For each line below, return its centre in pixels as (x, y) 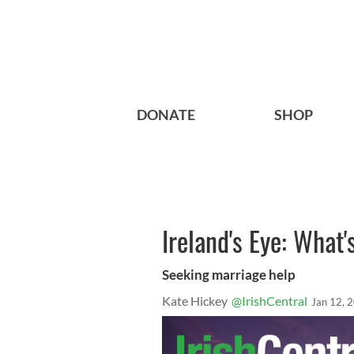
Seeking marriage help (229, 275)
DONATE (166, 115)
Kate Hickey (195, 301)
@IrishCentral (269, 301)
